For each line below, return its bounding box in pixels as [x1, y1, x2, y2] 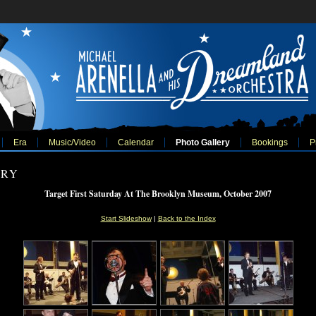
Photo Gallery [175, 138, 230, 147]
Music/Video [48, 138, 96, 147]
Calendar [117, 138, 154, 147]
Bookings [251, 138, 288, 147]
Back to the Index [157, 214, 216, 222]
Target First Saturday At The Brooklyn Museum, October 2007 [44, 188, 272, 200]
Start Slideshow [100, 214, 152, 222]
